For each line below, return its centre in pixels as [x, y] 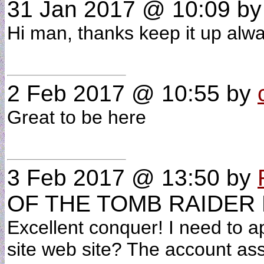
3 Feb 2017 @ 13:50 [113, 178]
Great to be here [82, 117]
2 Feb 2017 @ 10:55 [113, 93]
